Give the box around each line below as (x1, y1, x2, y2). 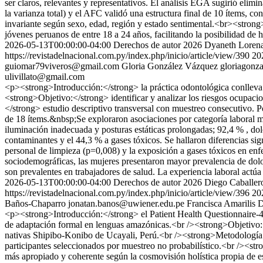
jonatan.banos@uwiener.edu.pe (68, 198, 184, 208)
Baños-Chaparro (5, 198, 66, 208)
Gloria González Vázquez (122, 61, 218, 71)
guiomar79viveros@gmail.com (5, 61, 119, 71)
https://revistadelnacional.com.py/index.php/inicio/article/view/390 (5, 50, 249, 60)
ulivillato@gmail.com (5, 72, 85, 82)
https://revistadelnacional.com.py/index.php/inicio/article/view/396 (5, 188, 249, 198)
